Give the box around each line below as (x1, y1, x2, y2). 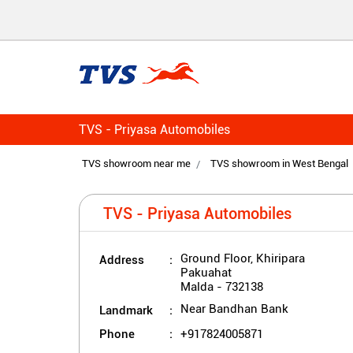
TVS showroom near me (81, 158, 191, 170)
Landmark (98, 302, 153, 318)
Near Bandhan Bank (180, 302, 288, 317)
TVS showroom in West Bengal (210, 158, 348, 170)
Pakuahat (180, 266, 232, 281)
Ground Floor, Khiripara (180, 251, 305, 266)
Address (98, 251, 144, 268)
